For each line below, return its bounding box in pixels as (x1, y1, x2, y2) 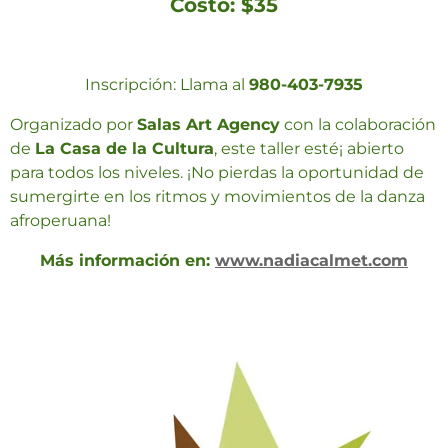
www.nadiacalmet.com (215, 251, 408, 271)
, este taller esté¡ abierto (214, 139, 404, 159)
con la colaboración (280, 115, 436, 135)
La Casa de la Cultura (35, 139, 214, 159)
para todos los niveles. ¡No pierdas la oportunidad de (10, 163, 424, 183)
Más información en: (40, 251, 215, 271)
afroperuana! (10, 211, 111, 231)
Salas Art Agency (137, 115, 280, 135)
